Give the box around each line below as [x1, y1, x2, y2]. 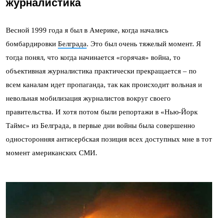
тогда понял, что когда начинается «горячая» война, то [6, 53, 181, 61]
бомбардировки [6, 39, 58, 48]
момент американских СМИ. [6, 148, 97, 157]
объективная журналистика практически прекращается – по [6, 67, 197, 75]
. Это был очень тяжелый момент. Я [87, 39, 201, 48]
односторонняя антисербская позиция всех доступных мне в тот [6, 135, 212, 143]
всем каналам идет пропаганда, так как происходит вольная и [6, 80, 202, 89]
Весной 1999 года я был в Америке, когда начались [6, 26, 168, 34]
